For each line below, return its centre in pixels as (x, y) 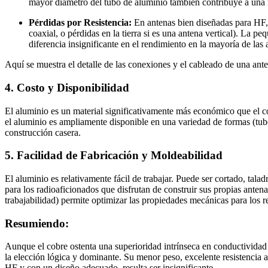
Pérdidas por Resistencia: (80, 23)
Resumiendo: (37, 223)
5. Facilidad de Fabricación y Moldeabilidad (114, 156)
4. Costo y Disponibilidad (67, 87)
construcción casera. (43, 132)
